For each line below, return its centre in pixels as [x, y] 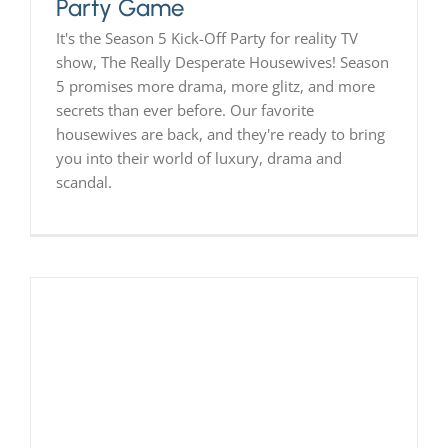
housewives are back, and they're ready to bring [220, 134]
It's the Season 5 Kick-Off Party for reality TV [206, 38]
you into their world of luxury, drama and [198, 158]
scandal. [83, 182]
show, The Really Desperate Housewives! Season [222, 62]
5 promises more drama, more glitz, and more [215, 86]
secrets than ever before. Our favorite [184, 110]
